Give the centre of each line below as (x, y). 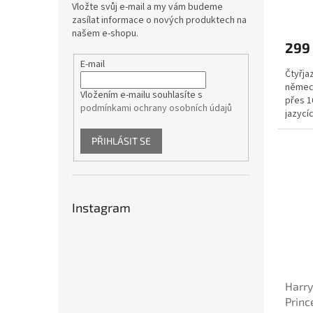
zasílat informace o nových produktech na (159, 20)
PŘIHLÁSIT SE (121, 140)
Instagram (101, 208)
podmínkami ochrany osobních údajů (156, 108)
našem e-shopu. (105, 34)
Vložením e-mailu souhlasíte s (141, 95)
